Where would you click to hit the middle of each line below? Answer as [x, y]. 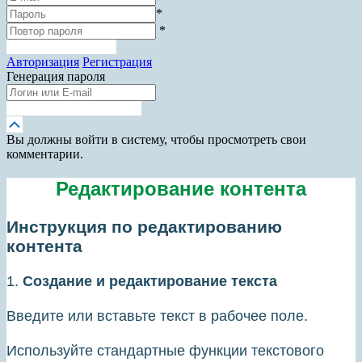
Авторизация [43, 62]
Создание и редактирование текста [150, 282]
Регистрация [117, 62]
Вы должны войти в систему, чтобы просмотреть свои [156, 140]
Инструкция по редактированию [144, 227]
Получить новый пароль [74, 109]
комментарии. [45, 154]
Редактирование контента [181, 189]
